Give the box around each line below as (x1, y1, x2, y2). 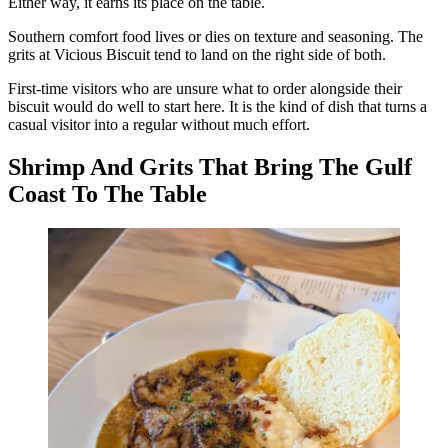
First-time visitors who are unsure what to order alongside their (8, 80, 402, 98)
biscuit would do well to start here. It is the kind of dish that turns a (8, 98, 427, 116)
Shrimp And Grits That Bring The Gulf (8, 154, 412, 180)
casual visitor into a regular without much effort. (8, 116, 310, 134)
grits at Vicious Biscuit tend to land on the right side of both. (8, 46, 386, 64)
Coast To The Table (8, 181, 207, 207)
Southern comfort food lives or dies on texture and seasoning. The (8, 28, 423, 46)
